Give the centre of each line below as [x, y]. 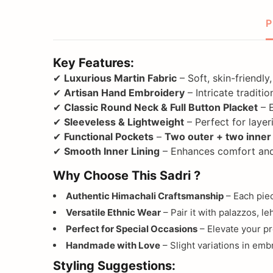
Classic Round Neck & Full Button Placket [161, 107]
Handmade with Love [113, 245]
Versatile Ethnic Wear [113, 212]
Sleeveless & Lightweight [124, 122]
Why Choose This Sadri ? [127, 175]
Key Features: [94, 62]
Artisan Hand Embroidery [124, 92]
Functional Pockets [109, 136]
